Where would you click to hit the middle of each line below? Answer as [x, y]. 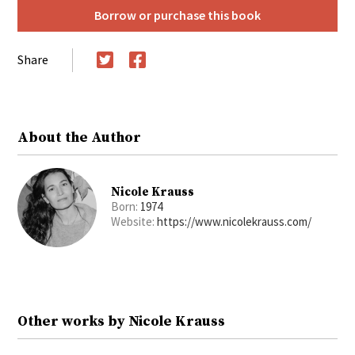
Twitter [117, 78]
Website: [134, 221]
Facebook [157, 78]
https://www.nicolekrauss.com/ [235, 221]
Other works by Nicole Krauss [122, 321]
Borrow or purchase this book [177, 15]
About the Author [80, 137]
